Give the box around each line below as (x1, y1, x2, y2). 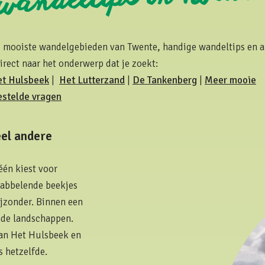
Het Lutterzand (59, 74, 125, 86)
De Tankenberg (132, 74, 197, 86)
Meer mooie (205, 74, 256, 86)
